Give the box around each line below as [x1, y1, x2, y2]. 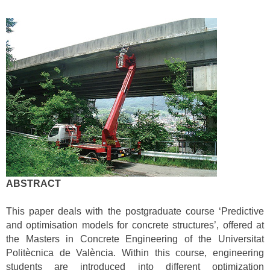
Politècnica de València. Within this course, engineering [6, 248, 264, 259]
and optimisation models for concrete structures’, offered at [6, 220, 264, 231]
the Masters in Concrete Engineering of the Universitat [6, 234, 264, 245]
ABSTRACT [6, 178, 61, 189]
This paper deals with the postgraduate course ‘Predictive [6, 206, 264, 217]
